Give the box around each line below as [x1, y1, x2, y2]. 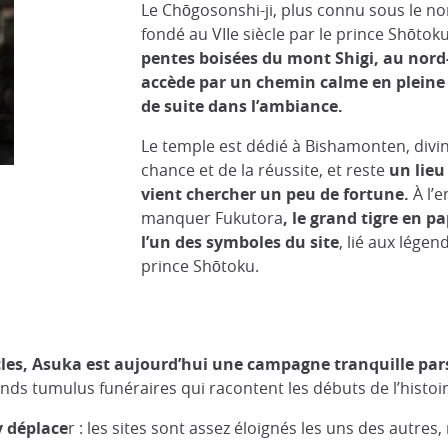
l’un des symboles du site [140, 230, 339, 253]
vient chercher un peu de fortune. [140, 182, 413, 205]
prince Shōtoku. [140, 254, 259, 277]
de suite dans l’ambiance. [140, 94, 343, 117]
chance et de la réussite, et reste [140, 158, 389, 181]
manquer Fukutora [140, 206, 283, 229]
